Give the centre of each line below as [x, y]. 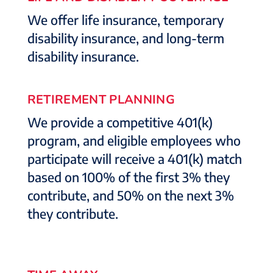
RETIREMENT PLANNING [101, 100]
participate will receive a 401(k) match [134, 159]
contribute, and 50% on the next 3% [130, 195]
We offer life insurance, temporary [125, 20]
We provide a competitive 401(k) [120, 122]
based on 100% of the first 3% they [128, 177]
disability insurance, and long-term [126, 38]
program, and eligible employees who [134, 140]
